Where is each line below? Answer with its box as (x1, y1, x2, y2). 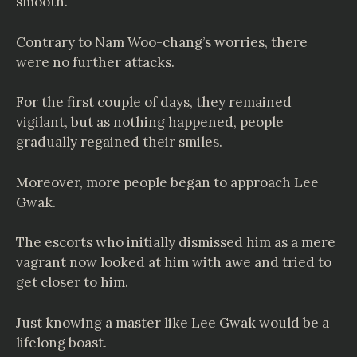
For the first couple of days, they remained (16, 93, 292, 111)
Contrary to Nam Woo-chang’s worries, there (16, 33, 308, 51)
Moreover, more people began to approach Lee (16, 173, 319, 191)
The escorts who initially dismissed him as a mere (16, 233, 335, 251)
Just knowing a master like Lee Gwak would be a (16, 313, 329, 331)
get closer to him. (16, 273, 128, 291)
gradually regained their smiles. (16, 133, 222, 151)
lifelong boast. (16, 333, 107, 351)
